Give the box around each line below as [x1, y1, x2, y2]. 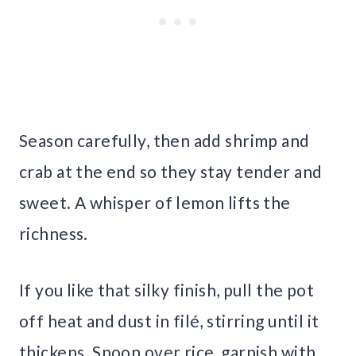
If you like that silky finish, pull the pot [19, 279, 315, 300]
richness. [19, 222, 88, 243]
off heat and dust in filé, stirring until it [19, 310, 319, 331]
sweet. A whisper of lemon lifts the [19, 192, 291, 212]
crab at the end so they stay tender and [19, 161, 323, 181]
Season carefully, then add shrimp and [19, 130, 310, 150]
